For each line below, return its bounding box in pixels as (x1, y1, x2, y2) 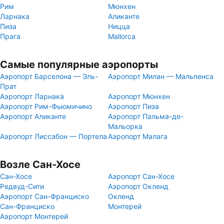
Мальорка (108, 122, 142, 130)
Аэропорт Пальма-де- (108, 112, 183, 120)
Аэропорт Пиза (108, 102, 159, 110)
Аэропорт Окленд (108, 182, 168, 190)
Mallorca (108, 32, 135, 40)
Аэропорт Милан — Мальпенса (108, 72, 213, 80)
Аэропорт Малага (108, 132, 167, 140)
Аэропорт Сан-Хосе (108, 172, 174, 180)
